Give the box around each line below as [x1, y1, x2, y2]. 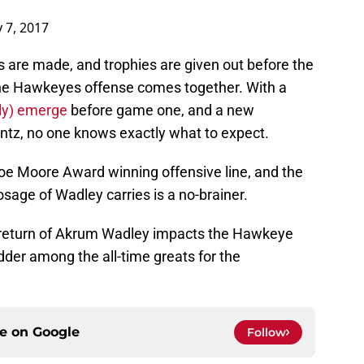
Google [32, 323, 80, 340]
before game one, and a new [67, 101, 254, 119]
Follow [247, 324, 286, 340]
